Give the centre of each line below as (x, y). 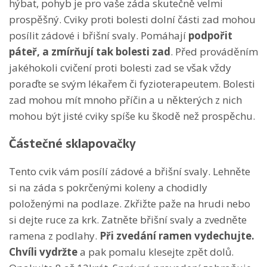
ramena (27, 235)
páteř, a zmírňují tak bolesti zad (90, 51)
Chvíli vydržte (43, 252)
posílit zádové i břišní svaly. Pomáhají (99, 35)
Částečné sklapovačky (72, 143)
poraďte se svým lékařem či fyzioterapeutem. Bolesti (132, 83)
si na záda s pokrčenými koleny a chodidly (108, 187)
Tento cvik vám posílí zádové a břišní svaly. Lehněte (130, 171)
